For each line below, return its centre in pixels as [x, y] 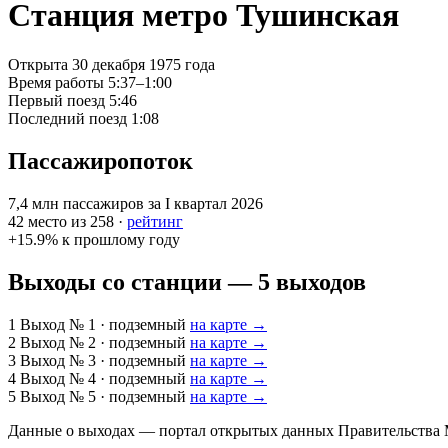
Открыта [38, 64]
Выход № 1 [58, 324]
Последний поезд [67, 118]
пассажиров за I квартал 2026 [163, 203]
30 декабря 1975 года [143, 64]
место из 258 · [77, 221]
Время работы [56, 82]
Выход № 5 [58, 396]
